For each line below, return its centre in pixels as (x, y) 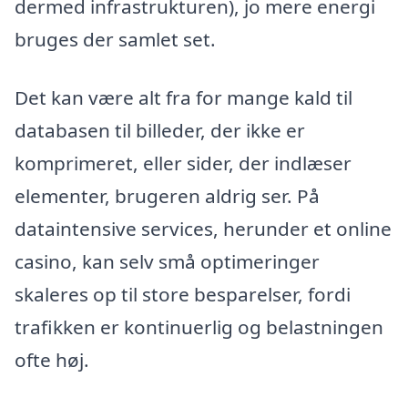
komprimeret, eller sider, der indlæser (183, 163)
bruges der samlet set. (115, 39)
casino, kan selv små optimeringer (167, 261)
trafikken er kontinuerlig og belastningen (199, 326)
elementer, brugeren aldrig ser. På (167, 195)
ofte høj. (52, 359)
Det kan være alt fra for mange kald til (184, 97)
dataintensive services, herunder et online (203, 228)
